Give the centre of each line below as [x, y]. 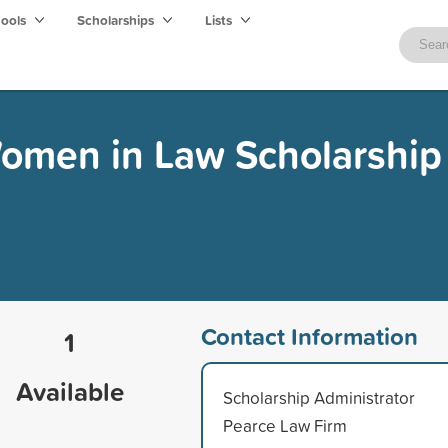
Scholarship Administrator [318, 397]
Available [69, 391]
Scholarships [117, 20]
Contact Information [309, 335]
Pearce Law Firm [284, 425]
